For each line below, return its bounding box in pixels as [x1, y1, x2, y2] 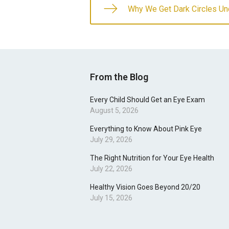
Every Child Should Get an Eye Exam [90, 96, 205, 104]
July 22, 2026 [90, 165, 132, 173]
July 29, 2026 [90, 135, 132, 144]
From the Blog [90, 72, 148, 82]
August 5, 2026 [90, 106, 139, 114]
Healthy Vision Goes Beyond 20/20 [90, 183, 200, 191]
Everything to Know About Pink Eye [90, 125, 202, 133]
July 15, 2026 [90, 194, 132, 202]
